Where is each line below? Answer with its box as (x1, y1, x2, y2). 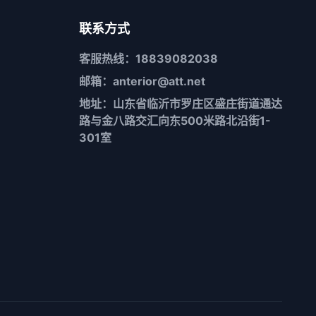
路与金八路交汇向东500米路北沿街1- (79, 114, 271, 128)
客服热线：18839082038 (79, 51, 218, 66)
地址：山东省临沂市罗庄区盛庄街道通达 (79, 97, 282, 111)
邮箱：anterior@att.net (79, 74, 205, 89)
